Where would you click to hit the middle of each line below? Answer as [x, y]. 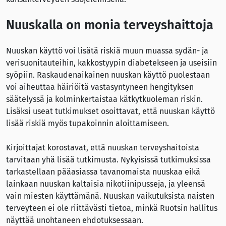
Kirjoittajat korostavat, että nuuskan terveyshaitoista [103, 148]
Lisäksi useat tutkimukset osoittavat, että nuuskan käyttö [110, 111]
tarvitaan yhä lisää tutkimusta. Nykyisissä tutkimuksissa [108, 160]
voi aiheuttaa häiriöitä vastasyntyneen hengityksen [100, 87]
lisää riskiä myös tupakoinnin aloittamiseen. [88, 124]
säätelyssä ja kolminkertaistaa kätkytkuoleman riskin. [104, 99]
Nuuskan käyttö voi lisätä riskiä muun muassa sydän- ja [107, 51]
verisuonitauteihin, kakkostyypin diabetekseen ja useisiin [111, 63]
